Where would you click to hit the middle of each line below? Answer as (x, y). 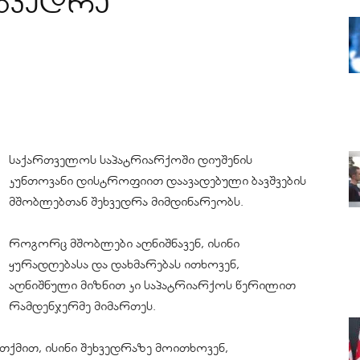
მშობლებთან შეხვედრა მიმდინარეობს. (126, 202)
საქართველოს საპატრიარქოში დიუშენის (131, 160)
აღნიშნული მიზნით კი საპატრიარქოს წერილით (152, 285)
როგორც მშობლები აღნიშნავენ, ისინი (124, 243)
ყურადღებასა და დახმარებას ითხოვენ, (124, 264)
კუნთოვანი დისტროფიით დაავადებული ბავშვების (157, 181)
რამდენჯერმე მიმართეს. (82, 306)
